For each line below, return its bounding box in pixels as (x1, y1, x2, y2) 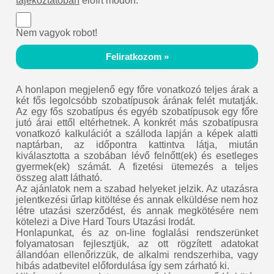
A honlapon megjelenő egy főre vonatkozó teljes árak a (16, 84, 258, 95)
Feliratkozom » (105, 51, 169, 62)
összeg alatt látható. (16, 172, 103, 183)
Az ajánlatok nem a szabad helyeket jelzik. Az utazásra (16, 183, 258, 194)
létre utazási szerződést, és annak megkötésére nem (16, 205, 258, 216)
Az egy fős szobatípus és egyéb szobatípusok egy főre (16, 106, 258, 117)
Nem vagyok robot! (16, 27, 98, 38)
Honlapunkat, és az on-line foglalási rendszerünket (16, 227, 258, 238)
